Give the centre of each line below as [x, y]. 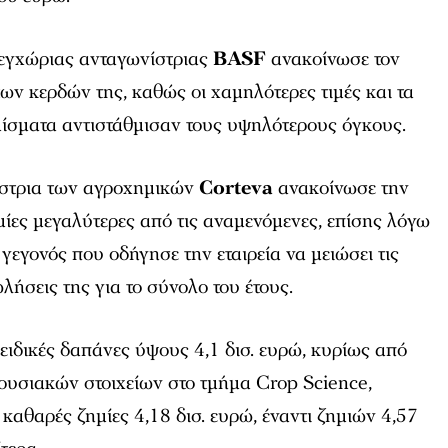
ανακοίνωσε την [341, 187]
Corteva [236, 187]
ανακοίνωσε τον [333, 58]
